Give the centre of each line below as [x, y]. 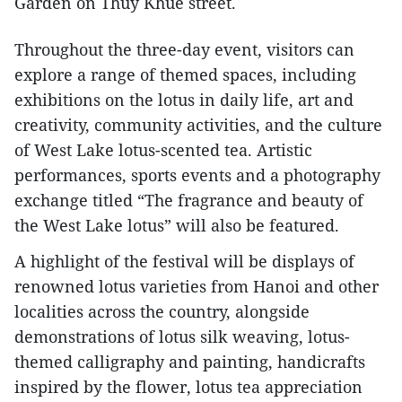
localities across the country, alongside [162, 312]
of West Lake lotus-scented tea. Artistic [163, 150]
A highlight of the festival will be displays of [184, 262]
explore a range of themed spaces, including [185, 75]
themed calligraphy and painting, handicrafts [190, 362]
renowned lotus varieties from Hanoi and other [197, 287]
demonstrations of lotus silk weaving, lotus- [182, 337]
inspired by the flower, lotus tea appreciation [188, 387]
